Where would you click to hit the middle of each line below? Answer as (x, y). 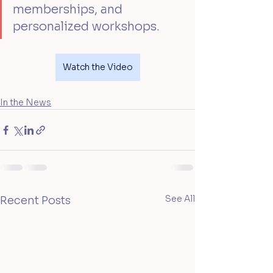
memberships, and (69, 10)
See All (180, 199)
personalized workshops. (86, 27)
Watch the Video (97, 67)
